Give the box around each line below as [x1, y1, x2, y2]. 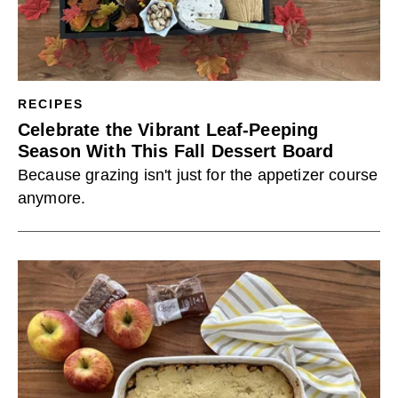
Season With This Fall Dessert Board [18, 141, 334, 161]
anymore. [18, 189, 86, 207]
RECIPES [18, 97, 84, 111]
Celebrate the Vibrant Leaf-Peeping [18, 120, 319, 139]
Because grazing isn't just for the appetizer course [18, 166, 378, 184]
